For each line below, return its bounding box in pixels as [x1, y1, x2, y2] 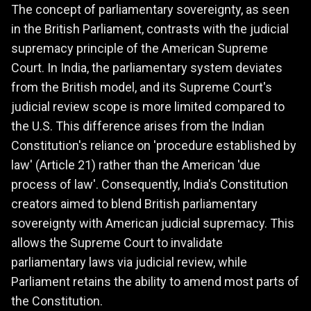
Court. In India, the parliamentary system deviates [11, 60, 283, 76]
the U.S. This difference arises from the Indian [11, 119, 264, 134]
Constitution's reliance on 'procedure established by [11, 138, 296, 153]
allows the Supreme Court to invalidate [11, 235, 223, 251]
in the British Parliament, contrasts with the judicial [11, 22, 289, 37]
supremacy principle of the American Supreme [11, 41, 268, 56]
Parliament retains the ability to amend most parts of [11, 274, 299, 289]
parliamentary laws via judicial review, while [11, 255, 247, 270]
